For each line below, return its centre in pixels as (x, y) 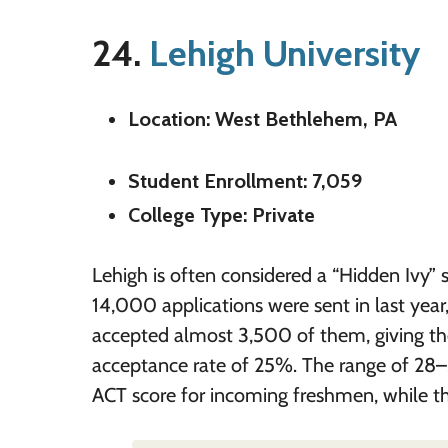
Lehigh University (284, 53)
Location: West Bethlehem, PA (262, 119)
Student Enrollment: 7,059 (245, 181)
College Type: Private (221, 215)
